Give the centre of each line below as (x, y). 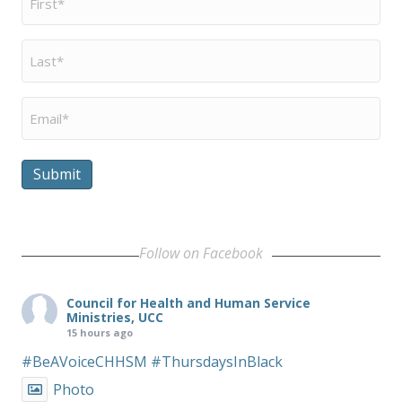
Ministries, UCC (115, 317)
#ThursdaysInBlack (217, 361)
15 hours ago (100, 332)
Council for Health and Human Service (188, 302)
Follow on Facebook (201, 253)
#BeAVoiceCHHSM (84, 361)
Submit (57, 174)
